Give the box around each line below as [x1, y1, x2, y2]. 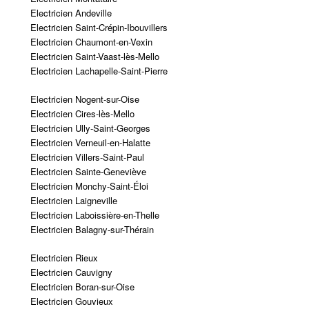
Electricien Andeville [30, 6, 112, 19]
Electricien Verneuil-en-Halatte [30, 135, 150, 149]
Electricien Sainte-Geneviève [30, 164, 146, 178]
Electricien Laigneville [30, 193, 117, 207]
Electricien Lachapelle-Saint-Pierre [30, 63, 168, 77]
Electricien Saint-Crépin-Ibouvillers [30, 20, 168, 34]
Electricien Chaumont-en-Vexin [30, 34, 152, 48]
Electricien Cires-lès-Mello [30, 106, 134, 120]
